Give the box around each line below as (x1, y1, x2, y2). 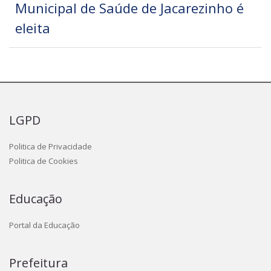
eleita (15, 19, 50, 38)
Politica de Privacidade (9, 141, 92, 152)
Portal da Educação (9, 220, 80, 231)
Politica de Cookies (9, 155, 78, 167)
